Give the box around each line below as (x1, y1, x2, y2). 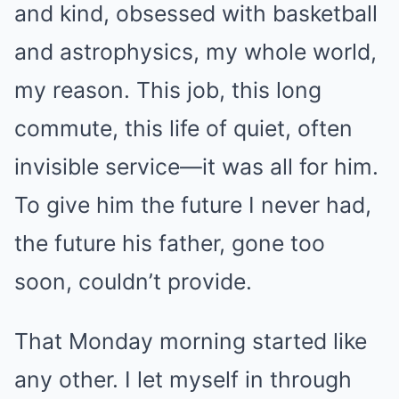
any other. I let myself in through (14, 366, 352, 393)
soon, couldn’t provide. (14, 268, 252, 295)
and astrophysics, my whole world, (14, 38, 377, 65)
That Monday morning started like (14, 328, 367, 354)
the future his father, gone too (14, 230, 325, 256)
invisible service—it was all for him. (14, 153, 379, 180)
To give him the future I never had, (14, 191, 371, 218)
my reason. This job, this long (14, 77, 322, 103)
